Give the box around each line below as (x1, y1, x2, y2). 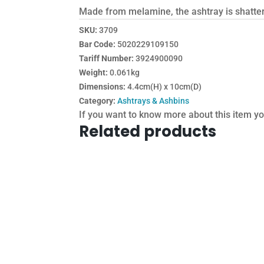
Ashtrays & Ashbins (117, 95, 190, 105)
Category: (79, 95, 116, 105)
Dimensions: (79, 81, 128, 91)
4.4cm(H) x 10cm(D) (127, 81, 202, 91)
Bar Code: (79, 39, 118, 49)
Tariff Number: (79, 53, 136, 63)
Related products (79, 120, 217, 142)
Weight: (79, 67, 110, 77)
